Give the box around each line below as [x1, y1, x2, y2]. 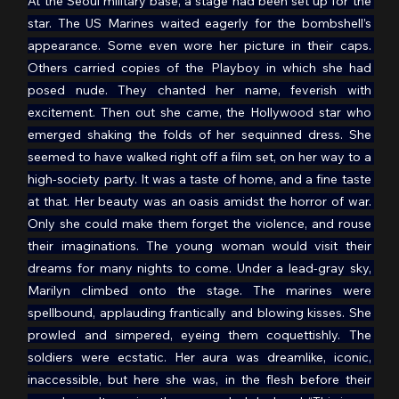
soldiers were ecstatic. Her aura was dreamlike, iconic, [28, 349, 371, 366]
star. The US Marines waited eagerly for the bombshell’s [28, 15, 371, 32]
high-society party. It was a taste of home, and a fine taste [28, 171, 371, 188]
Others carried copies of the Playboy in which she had [28, 60, 371, 77]
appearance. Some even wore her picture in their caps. [28, 37, 371, 54]
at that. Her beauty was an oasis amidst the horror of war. [28, 193, 371, 210]
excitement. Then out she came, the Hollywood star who [28, 104, 371, 121]
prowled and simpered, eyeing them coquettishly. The [28, 327, 371, 344]
